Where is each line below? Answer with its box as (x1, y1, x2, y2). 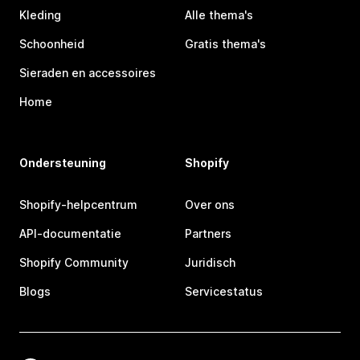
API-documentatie (19, 227, 121, 241)
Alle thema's (185, 8, 253, 22)
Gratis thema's (185, 37, 266, 51)
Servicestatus (185, 284, 263, 299)
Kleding (19, 8, 61, 22)
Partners (185, 227, 231, 241)
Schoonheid (19, 37, 84, 51)
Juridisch (185, 256, 235, 270)
